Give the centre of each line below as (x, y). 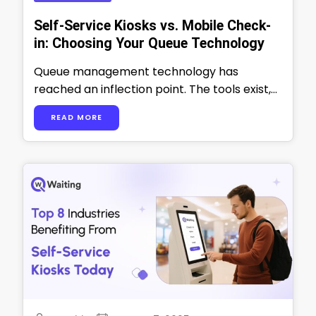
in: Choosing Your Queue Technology (149, 43)
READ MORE (77, 117)
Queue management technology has (136, 71)
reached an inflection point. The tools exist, (152, 89)
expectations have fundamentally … (132, 124)
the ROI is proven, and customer (123, 107)
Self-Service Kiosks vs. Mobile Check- (152, 25)
